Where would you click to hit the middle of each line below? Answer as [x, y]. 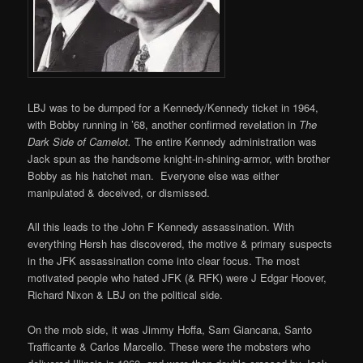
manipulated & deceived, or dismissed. [119, 193]
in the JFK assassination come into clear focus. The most [164, 261]
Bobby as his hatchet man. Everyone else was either [154, 176]
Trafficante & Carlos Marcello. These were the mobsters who [169, 346]
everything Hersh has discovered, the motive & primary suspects [180, 244]
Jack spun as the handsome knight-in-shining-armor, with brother [179, 159]
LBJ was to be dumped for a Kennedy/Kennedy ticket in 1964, [173, 108]
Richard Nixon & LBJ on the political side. [126, 295]
